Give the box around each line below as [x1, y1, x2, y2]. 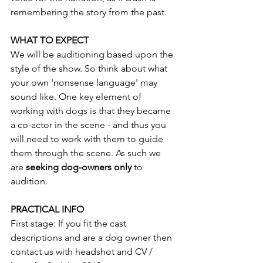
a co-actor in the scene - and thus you [11, 119, 168, 130]
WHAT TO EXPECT [11, 35, 89, 46]
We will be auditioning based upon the [11, 49, 176, 60]
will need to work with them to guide [11, 133, 166, 144]
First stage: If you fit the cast [11, 218, 129, 229]
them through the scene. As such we [11, 147, 163, 159]
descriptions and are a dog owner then [11, 232, 174, 243]
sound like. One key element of [11, 91, 144, 102]
